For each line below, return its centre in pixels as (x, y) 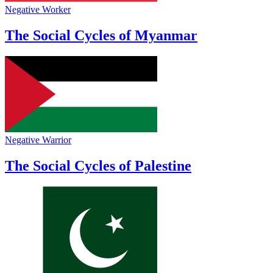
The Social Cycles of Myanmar (101, 36)
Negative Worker (38, 10)
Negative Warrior (38, 140)
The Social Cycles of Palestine (98, 166)
